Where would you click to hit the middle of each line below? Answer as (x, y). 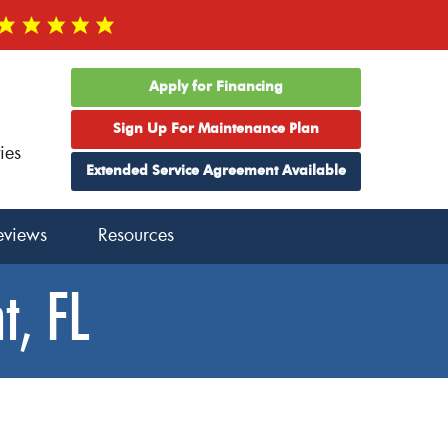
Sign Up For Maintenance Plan (216, 129)
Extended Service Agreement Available (216, 171)
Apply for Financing (216, 87)
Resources (135, 236)
